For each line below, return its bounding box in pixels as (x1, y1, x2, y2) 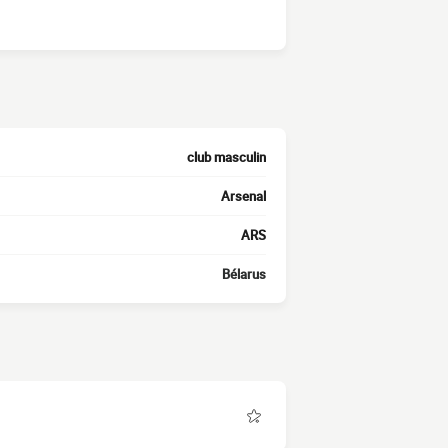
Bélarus (222, 265, 266, 284)
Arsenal (221, 187, 266, 206)
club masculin (187, 148, 266, 167)
